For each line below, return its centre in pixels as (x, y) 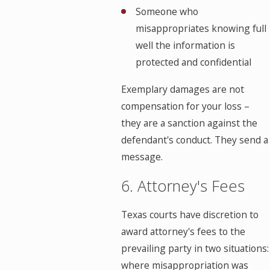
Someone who (167, 11)
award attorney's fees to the (184, 232)
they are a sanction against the (190, 123)
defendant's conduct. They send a (195, 140)
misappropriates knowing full (201, 28)
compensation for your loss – (186, 106)
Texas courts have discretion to (190, 215)
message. (142, 157)
